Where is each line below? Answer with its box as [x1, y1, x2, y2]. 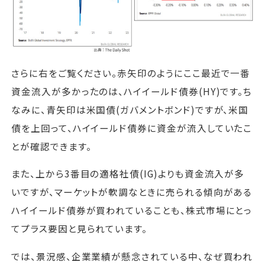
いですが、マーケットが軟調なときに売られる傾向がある [11, 185, 253, 199]
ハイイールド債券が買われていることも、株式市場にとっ [11, 203, 253, 217]
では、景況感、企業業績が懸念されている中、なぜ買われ [11, 249, 253, 263]
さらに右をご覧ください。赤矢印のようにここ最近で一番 [11, 66, 251, 79]
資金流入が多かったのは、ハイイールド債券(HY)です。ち [11, 84, 253, 98]
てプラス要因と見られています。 [11, 222, 148, 235]
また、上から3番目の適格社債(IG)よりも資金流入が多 [11, 167, 245, 180]
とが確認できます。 [11, 139, 92, 153]
